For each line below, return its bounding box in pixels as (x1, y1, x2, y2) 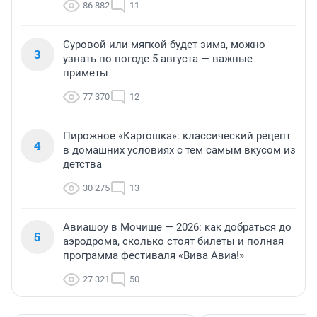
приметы (63, 67, 108, 80)
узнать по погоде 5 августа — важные (63, 52, 253, 66)
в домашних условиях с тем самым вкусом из (63, 144, 296, 157)
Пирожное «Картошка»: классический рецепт (63, 129, 291, 143)
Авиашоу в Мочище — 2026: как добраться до (63, 221, 292, 234)
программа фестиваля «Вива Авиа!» (63, 249, 244, 263)
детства (63, 158, 102, 171)
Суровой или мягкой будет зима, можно (63, 38, 265, 52)
